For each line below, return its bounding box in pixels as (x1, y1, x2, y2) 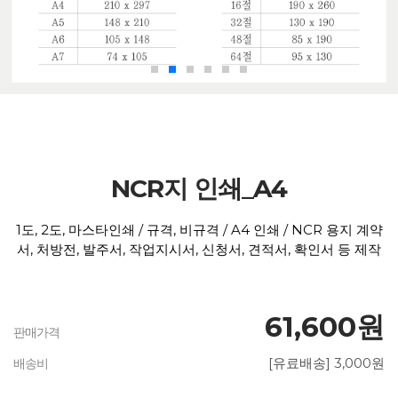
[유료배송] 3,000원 (268, 354, 385, 371)
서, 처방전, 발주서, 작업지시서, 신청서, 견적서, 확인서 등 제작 (17, 240, 381, 258)
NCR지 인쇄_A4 (111, 173, 287, 203)
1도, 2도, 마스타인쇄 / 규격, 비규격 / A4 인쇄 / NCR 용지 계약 (15, 220, 383, 238)
